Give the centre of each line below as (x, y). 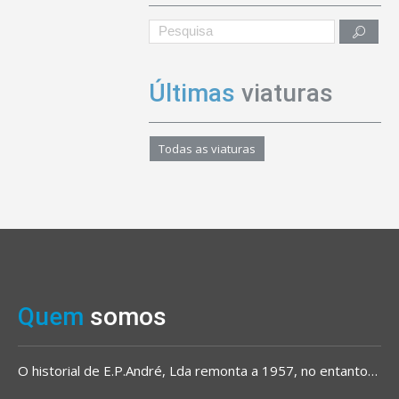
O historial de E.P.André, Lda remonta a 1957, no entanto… (198, 370)
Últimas (195, 93)
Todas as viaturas (207, 148)
